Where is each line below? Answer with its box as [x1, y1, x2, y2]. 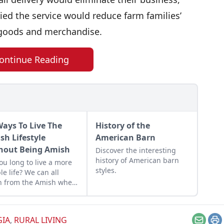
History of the [95, 119, 150, 131]
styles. [95, 165, 116, 175]
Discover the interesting [95, 145, 176, 155]
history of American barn [95, 155, 179, 165]
